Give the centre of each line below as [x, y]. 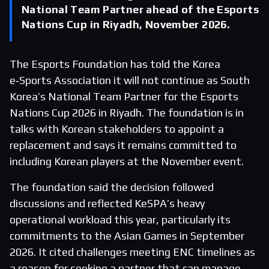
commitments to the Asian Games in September [127, 236]
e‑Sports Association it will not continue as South [130, 80]
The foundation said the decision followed [112, 187]
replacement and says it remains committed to [123, 145]
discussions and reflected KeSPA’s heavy [107, 204]
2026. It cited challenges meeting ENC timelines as [132, 252]
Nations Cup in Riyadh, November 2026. [126, 24]
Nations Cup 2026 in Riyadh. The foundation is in [127, 113]
